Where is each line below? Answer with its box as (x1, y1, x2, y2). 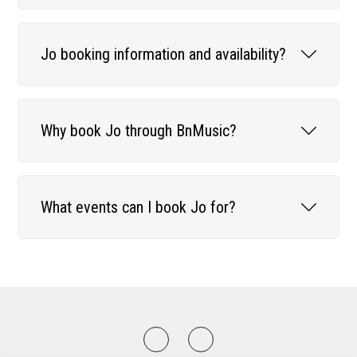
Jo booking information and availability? (41, 44, 287, 64)
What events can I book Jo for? (41, 197, 237, 217)
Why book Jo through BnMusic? (41, 120, 237, 140)
